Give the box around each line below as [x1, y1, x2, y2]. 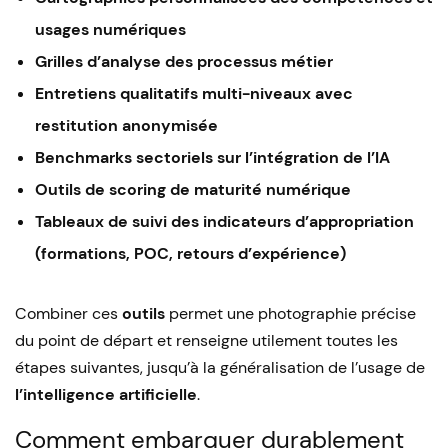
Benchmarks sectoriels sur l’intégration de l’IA [35, 147, 390, 168]
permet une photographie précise [165, 303, 416, 324]
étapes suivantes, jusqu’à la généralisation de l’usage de [15, 357, 425, 378]
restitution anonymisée [35, 115, 218, 136]
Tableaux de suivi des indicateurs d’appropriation [35, 211, 414, 232]
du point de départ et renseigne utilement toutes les [15, 330, 398, 351]
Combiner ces [15, 303, 122, 324]
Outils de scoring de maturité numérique [35, 179, 351, 200]
